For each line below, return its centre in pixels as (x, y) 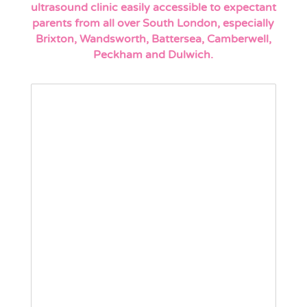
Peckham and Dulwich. (153, 55)
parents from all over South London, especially (153, 24)
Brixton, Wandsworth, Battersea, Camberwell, (153, 39)
